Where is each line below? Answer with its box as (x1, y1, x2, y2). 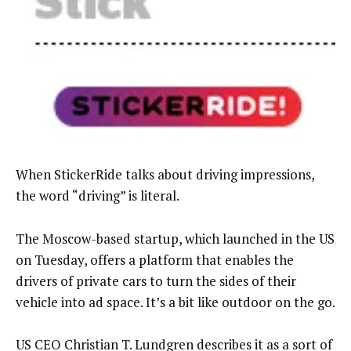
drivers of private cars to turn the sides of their (16, 271, 296, 290)
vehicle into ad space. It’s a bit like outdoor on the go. (16, 292, 335, 311)
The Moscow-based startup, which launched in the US (16, 229, 335, 248)
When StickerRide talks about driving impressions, (16, 165, 314, 184)
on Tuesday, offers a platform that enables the (16, 250, 294, 269)
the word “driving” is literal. (16, 186, 179, 205)
